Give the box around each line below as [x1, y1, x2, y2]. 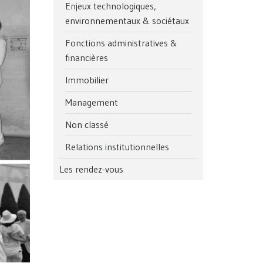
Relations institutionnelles [65, 140, 169, 153]
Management [65, 96, 118, 108]
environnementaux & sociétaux [65, 14, 189, 26]
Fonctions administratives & [65, 36, 177, 49]
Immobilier [65, 73, 109, 86]
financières [65, 51, 108, 63]
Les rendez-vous [59, 163, 123, 175]
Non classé [65, 118, 109, 130]
